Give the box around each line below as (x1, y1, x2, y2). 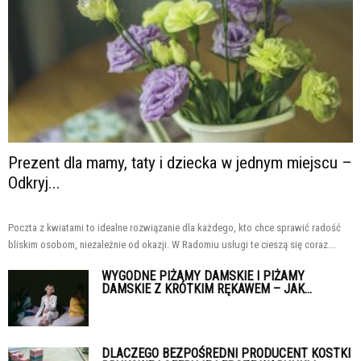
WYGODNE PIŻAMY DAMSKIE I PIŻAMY (102, 268, 305, 284)
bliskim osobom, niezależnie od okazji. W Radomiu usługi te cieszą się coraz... (8, 239, 335, 251)
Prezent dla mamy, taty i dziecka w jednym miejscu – (8, 153, 352, 173)
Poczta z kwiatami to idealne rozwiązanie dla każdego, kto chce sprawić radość (8, 222, 341, 234)
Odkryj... (8, 173, 60, 193)
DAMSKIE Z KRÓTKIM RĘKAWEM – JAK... (102, 281, 312, 297)
